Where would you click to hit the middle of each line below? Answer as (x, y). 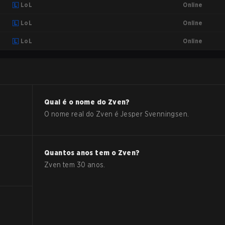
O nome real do (70, 114)
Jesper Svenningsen (154, 114)
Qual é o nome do (76, 102)
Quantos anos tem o (81, 153)
